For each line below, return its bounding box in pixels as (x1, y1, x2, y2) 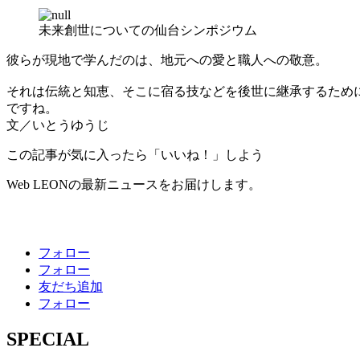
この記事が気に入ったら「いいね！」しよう (6, 147, 264, 162)
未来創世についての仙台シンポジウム (39, 22, 257, 37)
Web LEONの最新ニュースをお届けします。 (6, 177, 261, 191)
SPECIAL (6, 328, 89, 350)
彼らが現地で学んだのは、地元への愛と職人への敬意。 (6, 52, 328, 67)
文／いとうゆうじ (6, 117, 109, 132)
